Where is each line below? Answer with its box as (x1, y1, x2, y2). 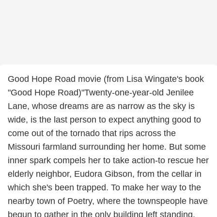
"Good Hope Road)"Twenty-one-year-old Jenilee (8, 88, 194, 97)
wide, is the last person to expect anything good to (8, 115, 201, 124)
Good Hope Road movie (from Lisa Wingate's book (8, 74, 204, 84)
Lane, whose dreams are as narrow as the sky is (8, 101, 195, 111)
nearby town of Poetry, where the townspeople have (8, 196, 208, 206)
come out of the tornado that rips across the (8, 128, 176, 138)
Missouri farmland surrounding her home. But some (8, 142, 206, 152)
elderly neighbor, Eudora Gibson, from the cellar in (8, 169, 201, 179)
